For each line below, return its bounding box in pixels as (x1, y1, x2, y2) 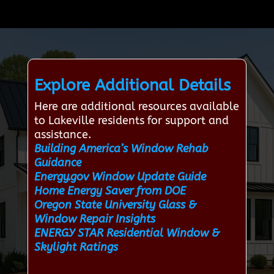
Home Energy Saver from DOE (34, 184, 186, 198)
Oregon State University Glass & (34, 198, 197, 212)
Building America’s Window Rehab (34, 142, 208, 156)
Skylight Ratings (34, 240, 118, 254)
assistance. (34, 128, 91, 142)
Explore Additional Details (34, 76, 231, 95)
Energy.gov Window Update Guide (34, 170, 206, 184)
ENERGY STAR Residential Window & (34, 226, 220, 240)
